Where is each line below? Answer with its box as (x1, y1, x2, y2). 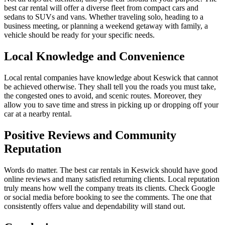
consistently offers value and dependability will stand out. (4, 201, 185, 210)
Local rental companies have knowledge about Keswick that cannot (4, 73, 218, 82)
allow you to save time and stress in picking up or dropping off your (4, 100, 218, 109)
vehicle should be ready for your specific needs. (4, 31, 155, 40)
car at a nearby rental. (4, 109, 72, 119)
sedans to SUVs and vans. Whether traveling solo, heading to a (4, 13, 203, 22)
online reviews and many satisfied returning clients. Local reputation (4, 174, 219, 183)
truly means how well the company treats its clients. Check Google (4, 183, 215, 192)
